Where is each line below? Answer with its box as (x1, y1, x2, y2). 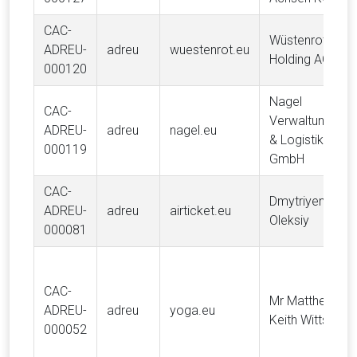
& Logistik (269, 132, 324, 147)
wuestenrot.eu (170, 42, 249, 57)
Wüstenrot (269, 33, 327, 48)
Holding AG (269, 52, 331, 67)
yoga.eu (170, 303, 215, 318)
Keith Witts (269, 312, 328, 328)
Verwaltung (269, 113, 331, 128)
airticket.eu (170, 203, 231, 218)
